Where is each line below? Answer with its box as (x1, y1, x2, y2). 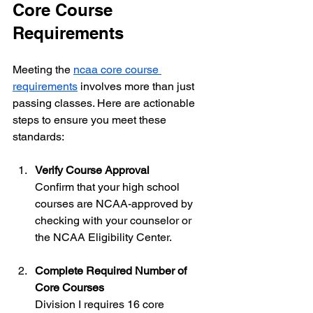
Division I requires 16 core (35, 297, 167, 311)
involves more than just (78, 79, 197, 93)
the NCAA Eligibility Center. (35, 230, 172, 244)
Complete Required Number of (35, 263, 189, 277)
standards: (13, 129, 64, 143)
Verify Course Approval (35, 163, 150, 177)
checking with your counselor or (35, 213, 194, 227)
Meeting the (13, 62, 73, 76)
